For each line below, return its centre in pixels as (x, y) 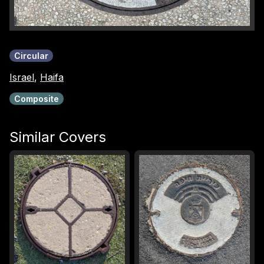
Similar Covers (58, 137)
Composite (37, 99)
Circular (31, 56)
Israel (22, 77)
